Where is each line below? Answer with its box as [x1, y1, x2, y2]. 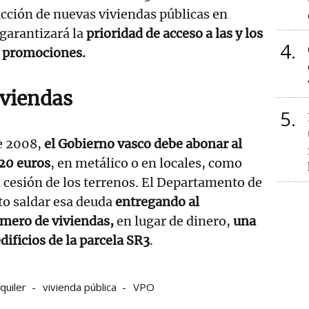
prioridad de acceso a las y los [86, 25, 263, 41]
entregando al [115, 193, 199, 210]
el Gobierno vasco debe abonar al [44, 135, 242, 152]
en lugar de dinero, [114, 212, 233, 229]
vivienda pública [43, 279, 117, 294]
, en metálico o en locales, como [50, 154, 242, 171]
